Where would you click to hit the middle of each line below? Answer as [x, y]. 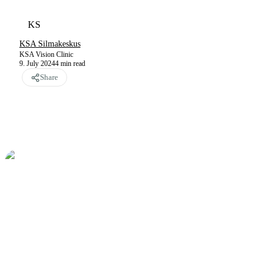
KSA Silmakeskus [50, 44]
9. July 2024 [37, 64]
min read [73, 64]
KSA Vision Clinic [46, 54]
